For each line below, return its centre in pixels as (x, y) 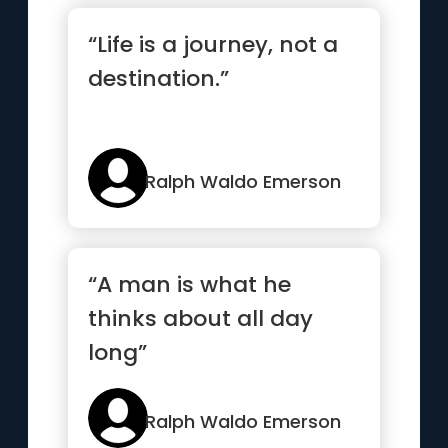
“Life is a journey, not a (213, 44)
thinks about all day (201, 318)
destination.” (159, 78)
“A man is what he (190, 284)
